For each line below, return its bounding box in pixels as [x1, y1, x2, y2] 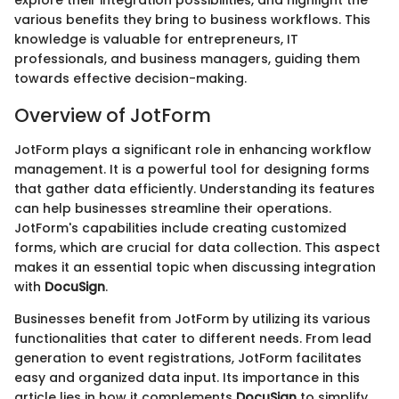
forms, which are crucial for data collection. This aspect [14, 238, 380, 256]
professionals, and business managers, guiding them [14, 50, 360, 68]
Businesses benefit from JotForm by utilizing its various [14, 309, 370, 328]
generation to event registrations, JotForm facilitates [14, 348, 362, 367]
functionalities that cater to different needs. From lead [14, 329, 371, 347]
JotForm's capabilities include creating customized [14, 218, 346, 237]
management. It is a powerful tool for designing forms [14, 159, 370, 178]
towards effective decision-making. [14, 69, 247, 87]
